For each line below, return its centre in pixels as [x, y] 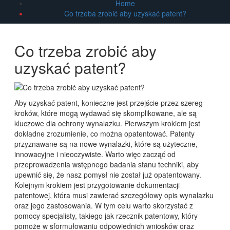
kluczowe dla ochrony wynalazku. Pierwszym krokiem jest [107, 123]
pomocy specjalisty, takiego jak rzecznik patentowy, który [106, 215]
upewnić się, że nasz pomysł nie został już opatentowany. [108, 174]
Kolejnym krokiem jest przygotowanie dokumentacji [97, 185]
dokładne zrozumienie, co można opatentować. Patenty [104, 133]
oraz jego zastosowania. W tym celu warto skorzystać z [103, 205]
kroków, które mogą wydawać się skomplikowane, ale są [105, 113]
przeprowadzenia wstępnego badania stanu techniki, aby [106, 164]
